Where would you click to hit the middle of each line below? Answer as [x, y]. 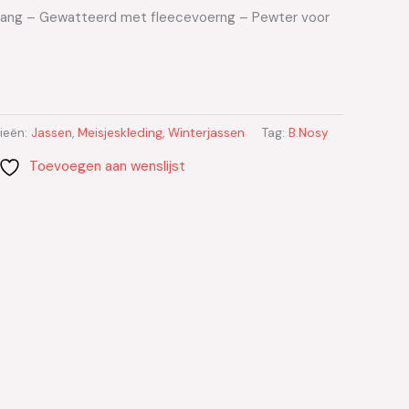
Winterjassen [206, 133]
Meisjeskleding [120, 133]
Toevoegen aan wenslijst [107, 166]
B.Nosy [309, 133]
